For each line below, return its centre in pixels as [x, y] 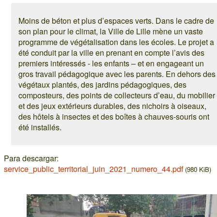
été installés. [40, 127]
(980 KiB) [198, 169]
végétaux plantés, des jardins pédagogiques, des [102, 85]
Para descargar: [31, 158]
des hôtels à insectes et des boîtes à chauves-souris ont [114, 116]
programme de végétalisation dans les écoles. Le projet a [116, 42]
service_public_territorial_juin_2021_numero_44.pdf [93, 169]
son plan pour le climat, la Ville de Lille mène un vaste [111, 31]
